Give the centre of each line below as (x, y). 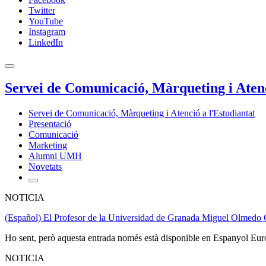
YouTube (46, 21)
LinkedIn (46, 42)
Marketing (48, 145)
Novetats (45, 166)
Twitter (42, 10)
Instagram (47, 32)
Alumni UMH (55, 156)
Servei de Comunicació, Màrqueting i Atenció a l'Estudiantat (142, 113)
